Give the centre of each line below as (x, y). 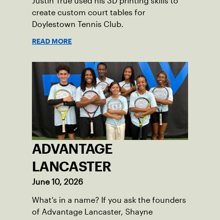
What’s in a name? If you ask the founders (109, 200)
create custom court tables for (89, 13)
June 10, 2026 (57, 182)
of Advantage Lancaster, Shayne (92, 212)
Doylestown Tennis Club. (78, 25)
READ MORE (52, 41)
